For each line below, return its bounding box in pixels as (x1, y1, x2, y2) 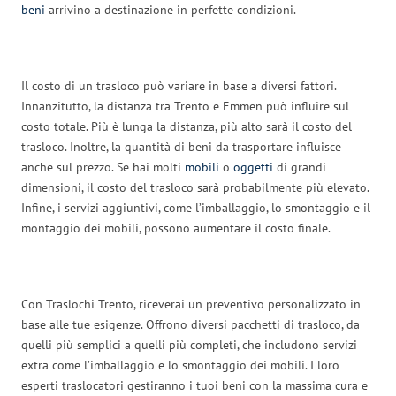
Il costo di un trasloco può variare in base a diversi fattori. (21, 77, 336, 94)
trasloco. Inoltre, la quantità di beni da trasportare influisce (21, 138, 341, 155)
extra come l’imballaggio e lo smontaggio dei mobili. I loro (21, 356, 339, 373)
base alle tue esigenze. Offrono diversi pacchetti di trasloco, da (21, 316, 360, 332)
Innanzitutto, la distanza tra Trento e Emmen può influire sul (21, 97, 349, 114)
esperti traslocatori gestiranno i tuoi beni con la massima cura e (21, 377, 368, 393)
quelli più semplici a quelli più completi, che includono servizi (21, 336, 357, 353)
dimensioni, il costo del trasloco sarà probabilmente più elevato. (21, 179, 369, 195)
